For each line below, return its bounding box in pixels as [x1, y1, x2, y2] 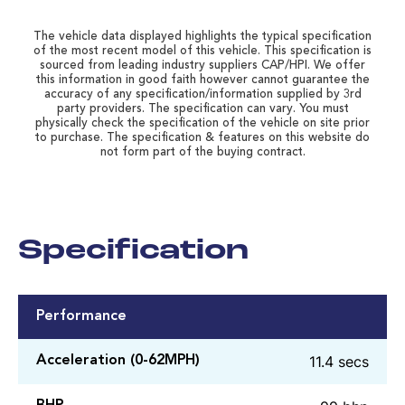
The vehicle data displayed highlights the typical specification [33, 30, 372, 42]
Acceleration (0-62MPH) [36, 353, 200, 369]
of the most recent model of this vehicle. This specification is [33, 44, 372, 57]
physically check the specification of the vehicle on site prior [35, 117, 370, 129]
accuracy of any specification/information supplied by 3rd [43, 88, 362, 100]
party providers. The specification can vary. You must [56, 102, 349, 115]
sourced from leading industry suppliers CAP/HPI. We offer [40, 59, 365, 71]
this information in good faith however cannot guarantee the [35, 73, 370, 86]
